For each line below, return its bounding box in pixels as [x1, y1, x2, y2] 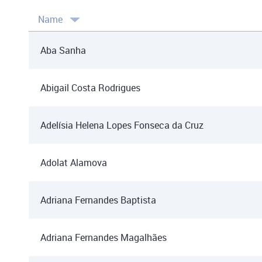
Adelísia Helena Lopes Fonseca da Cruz [40, 119, 204, 132]
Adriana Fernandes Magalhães [40, 231, 167, 244]
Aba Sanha [40, 44, 86, 57]
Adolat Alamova [40, 156, 107, 169]
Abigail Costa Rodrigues [40, 81, 140, 94]
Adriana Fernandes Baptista [40, 194, 156, 206]
